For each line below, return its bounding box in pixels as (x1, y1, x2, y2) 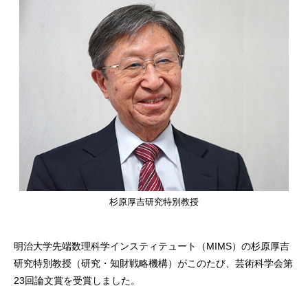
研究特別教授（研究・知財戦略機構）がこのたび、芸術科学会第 (14, 258, 293, 269)
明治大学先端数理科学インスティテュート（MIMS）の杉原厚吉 (14, 241, 289, 252)
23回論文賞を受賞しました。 (14, 275, 140, 287)
